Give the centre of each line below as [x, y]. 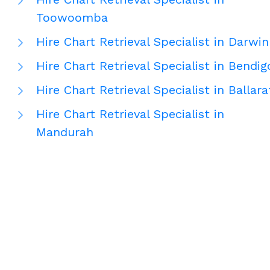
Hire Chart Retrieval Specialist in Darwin [152, 42]
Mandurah [65, 132]
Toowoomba [72, 18]
